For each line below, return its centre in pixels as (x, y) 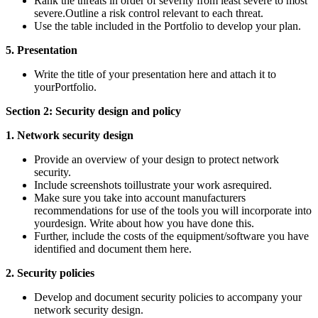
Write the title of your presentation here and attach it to (155, 74)
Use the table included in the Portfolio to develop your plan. (168, 26)
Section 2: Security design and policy (93, 111)
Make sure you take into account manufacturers (140, 197)
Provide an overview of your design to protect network (157, 159)
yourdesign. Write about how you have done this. (144, 223)
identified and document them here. (113, 248)
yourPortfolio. (65, 87)
